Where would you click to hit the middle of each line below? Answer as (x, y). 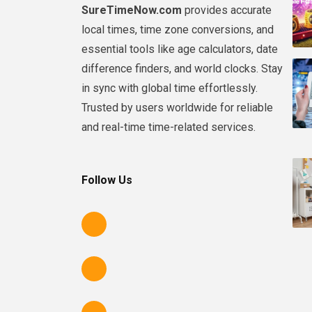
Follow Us (107, 180)
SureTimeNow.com (132, 10)
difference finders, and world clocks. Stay (182, 68)
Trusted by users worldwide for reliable (177, 107)
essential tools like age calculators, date (180, 49)
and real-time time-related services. (169, 127)
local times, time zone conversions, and (178, 29)
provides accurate (227, 10)
